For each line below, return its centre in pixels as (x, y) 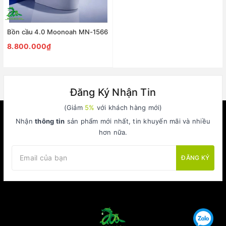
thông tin (50, 121)
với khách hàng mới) (128, 107)
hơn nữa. (113, 132)
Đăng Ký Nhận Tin (113, 92)
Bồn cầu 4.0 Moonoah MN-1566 (58, 32)
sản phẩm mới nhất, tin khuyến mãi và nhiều (138, 121)
